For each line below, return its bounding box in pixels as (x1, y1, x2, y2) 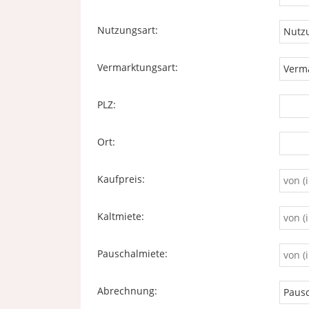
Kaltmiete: (97, 210, 144, 223)
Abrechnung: (97, 284, 157, 297)
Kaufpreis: (97, 172, 145, 186)
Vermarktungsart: (97, 61, 178, 74)
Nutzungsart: (97, 23, 158, 37)
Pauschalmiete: (97, 247, 168, 260)
